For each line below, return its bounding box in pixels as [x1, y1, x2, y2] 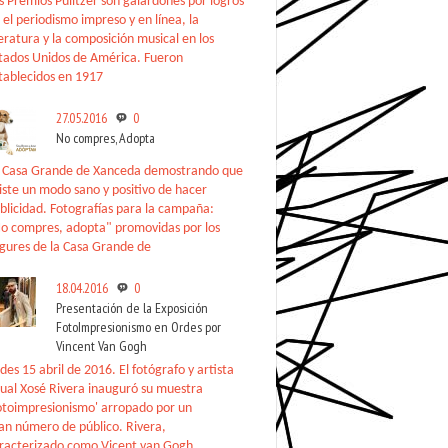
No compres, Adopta [56, 129, 155, 147]
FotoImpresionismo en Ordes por [56, 318, 221, 336]
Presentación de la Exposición [56, 299, 208, 317]
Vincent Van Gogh [56, 337, 147, 355]
